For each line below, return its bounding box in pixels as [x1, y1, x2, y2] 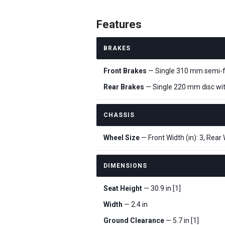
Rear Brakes [103, 83, 144, 91]
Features [96, 18, 142, 31]
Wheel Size [103, 134, 140, 142]
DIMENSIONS [103, 162, 147, 169]
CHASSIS [103, 111, 135, 119]
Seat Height [103, 184, 142, 192]
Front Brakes [103, 67, 147, 75]
